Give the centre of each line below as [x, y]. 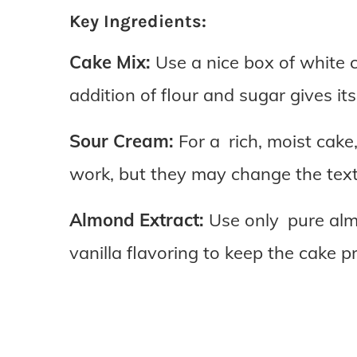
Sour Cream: [122, 141]
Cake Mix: [110, 63]
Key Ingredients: [138, 22]
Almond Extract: [137, 220]
